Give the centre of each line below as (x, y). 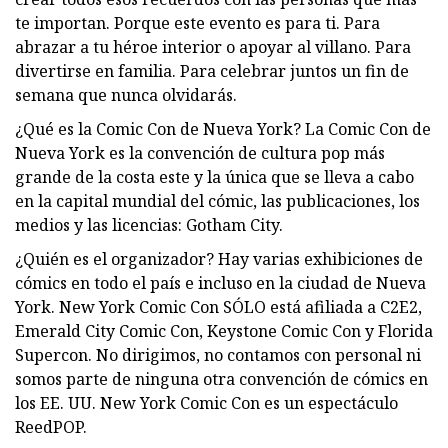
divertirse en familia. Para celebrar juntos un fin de (212, 70)
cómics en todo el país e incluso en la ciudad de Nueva (220, 282)
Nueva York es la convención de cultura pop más (200, 152)
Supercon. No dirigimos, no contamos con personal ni (218, 354)
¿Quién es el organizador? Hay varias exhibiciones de (219, 258)
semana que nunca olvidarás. (126, 94)
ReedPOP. (51, 426)
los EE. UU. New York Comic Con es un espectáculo (206, 402)
